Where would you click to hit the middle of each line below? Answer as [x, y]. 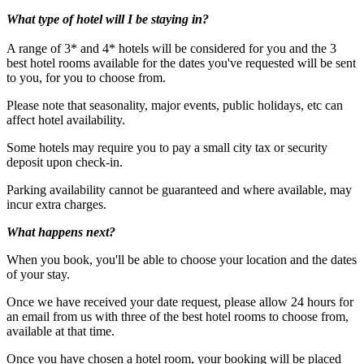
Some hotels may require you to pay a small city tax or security [167, 147]
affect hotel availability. [66, 119]
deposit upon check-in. [65, 162]
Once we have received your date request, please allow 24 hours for [180, 301]
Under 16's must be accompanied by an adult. [156, 181]
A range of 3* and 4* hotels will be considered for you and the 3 [171, 48]
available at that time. [62, 331]
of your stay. [38, 274]
